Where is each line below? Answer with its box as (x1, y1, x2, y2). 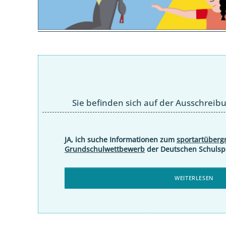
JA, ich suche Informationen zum (65, 135, 177, 145)
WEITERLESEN (175, 174, 213, 182)
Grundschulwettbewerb (65, 144, 145, 154)
